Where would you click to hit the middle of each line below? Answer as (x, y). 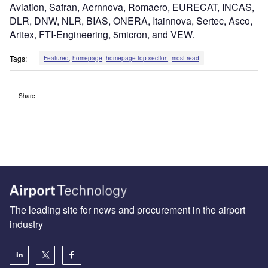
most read (185, 58)
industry (26, 224)
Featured (56, 58)
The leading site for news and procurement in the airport (127, 209)
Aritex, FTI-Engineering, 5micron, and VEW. (102, 35)
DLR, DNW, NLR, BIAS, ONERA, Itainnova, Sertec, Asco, (131, 21)
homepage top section (137, 58)
